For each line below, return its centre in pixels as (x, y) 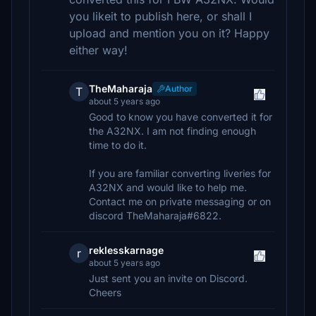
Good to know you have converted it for (181, 117)
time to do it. (118, 145)
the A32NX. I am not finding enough (172, 131)
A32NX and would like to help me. (168, 187)
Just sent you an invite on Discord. (168, 278)
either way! (98, 50)
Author (179, 89)
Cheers (105, 292)
